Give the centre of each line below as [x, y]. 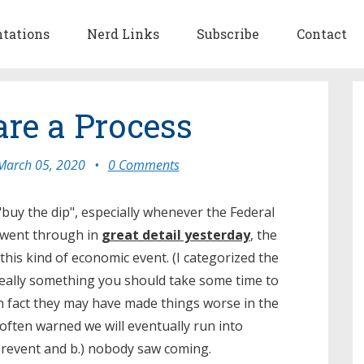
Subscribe [228, 34]
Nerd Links [123, 34]
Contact [322, 34]
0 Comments [143, 165]
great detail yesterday [176, 235]
